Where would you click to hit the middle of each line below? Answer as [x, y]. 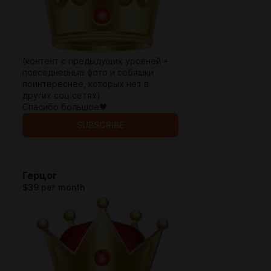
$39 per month [54, 188]
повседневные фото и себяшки [88, 73]
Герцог [40, 176]
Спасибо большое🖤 [65, 107]
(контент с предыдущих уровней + [95, 61]
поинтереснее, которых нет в [86, 84]
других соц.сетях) [61, 96]
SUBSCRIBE [100, 125]
